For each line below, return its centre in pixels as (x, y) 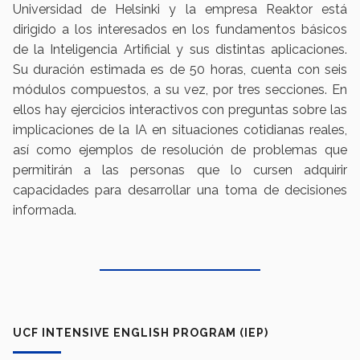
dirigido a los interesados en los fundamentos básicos (180, 30)
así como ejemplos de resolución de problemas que (180, 150)
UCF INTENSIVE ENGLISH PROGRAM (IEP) (140, 333)
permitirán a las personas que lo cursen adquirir (180, 170)
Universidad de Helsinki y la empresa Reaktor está (180, 10)
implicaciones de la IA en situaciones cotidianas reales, (180, 130)
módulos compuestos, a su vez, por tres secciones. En (180, 90)
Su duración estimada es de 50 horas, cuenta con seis (180, 70)
